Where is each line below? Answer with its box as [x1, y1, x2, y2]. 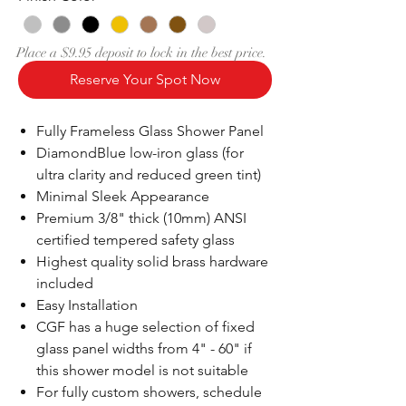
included [36, 275, 93, 293]
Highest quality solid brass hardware [36, 253, 268, 271]
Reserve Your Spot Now [70, 71, 220, 89]
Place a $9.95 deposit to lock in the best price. [16, 44, 266, 61]
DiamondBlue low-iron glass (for [36, 144, 244, 162]
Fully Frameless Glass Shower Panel [36, 122, 264, 140]
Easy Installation [36, 296, 138, 314]
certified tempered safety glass [36, 231, 235, 249]
